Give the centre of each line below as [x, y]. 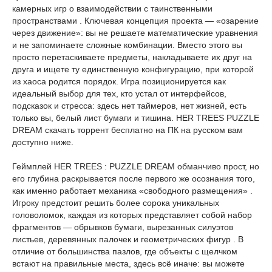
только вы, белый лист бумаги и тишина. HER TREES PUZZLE [136, 118]
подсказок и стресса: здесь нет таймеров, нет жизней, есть [129, 106]
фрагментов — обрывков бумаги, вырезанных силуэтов [123, 227]
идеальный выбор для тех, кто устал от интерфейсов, [119, 93]
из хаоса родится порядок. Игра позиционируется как [119, 81]
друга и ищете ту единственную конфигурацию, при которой [133, 69]
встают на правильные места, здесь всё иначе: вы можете [128, 263]
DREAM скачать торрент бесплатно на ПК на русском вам [127, 130]
